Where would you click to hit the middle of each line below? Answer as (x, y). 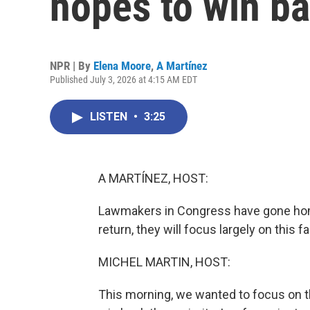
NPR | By (72, 66)
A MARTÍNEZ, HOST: (153, 178)
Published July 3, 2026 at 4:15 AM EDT (124, 80)
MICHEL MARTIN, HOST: (164, 262)
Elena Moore (122, 66)
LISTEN (110, 117)
